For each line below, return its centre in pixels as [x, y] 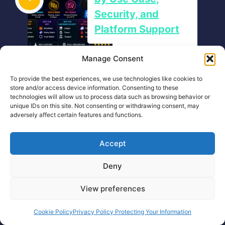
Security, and [127, 14]
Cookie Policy [53, 212]
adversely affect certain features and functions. [76, 115]
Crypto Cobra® [52, 187]
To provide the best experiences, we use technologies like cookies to [106, 79]
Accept [113, 143]
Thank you [105, 68]
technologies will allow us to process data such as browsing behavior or [110, 97]
